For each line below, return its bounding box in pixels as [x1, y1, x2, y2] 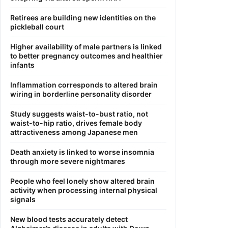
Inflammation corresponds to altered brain [10, 80, 158, 89]
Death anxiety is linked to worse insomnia [10, 147, 154, 156]
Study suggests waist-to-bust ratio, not [10, 109, 148, 118]
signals [10, 194, 36, 204]
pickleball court [10, 22, 64, 31]
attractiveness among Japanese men [10, 127, 138, 136]
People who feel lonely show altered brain [10, 176, 155, 185]
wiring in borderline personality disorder [10, 89, 152, 98]
